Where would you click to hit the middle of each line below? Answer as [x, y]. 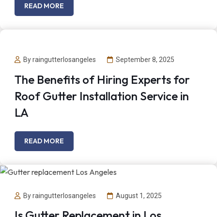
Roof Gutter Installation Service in [102, 96]
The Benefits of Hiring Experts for [102, 79]
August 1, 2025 [139, 195]
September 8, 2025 [145, 60]
